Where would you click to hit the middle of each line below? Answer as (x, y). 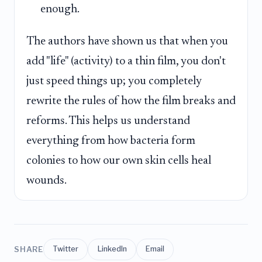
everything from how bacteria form (111, 141)
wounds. (46, 181)
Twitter (66, 249)
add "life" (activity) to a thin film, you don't (126, 62)
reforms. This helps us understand (108, 121)
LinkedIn (112, 249)
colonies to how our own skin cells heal (119, 161)
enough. (60, 9)
